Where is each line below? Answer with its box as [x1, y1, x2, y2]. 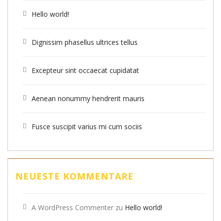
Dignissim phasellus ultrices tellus [32, 37, 138, 47]
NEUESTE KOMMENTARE [15, 170, 134, 182]
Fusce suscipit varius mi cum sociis [32, 121, 142, 131]
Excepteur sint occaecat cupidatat [32, 65, 139, 75]
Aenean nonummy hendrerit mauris [32, 93, 145, 103]
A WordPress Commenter [32, 202, 113, 212]
